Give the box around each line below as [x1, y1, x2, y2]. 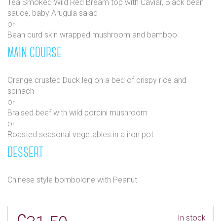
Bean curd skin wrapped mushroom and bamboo [7, 30, 177, 39]
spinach [7, 86, 34, 96]
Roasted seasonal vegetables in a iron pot [7, 129, 153, 139]
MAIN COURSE [7, 45, 62, 61]
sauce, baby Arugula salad [7, 8, 98, 18]
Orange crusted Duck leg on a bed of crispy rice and [7, 75, 186, 85]
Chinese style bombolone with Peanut [7, 175, 137, 184]
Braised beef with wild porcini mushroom [7, 108, 147, 117]
